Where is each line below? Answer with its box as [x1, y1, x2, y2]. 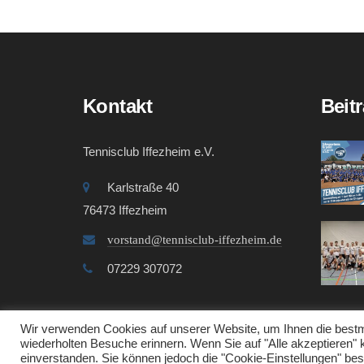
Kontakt [83, 95, 152, 117]
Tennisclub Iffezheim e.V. [83, 145, 214, 158]
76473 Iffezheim [83, 203, 167, 217]
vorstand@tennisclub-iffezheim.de [107, 233, 282, 246]
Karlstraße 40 [107, 180, 179, 194]
